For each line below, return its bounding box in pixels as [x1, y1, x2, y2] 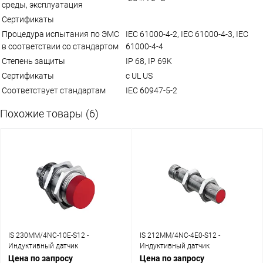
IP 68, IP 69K [126, 56, 172, 66]
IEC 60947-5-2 [126, 85, 177, 95]
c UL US [126, 70, 153, 80]
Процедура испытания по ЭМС [2, 29, 119, 39]
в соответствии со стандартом [2, 41, 119, 51]
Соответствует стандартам [2, 85, 106, 95]
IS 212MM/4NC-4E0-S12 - [139, 231, 220, 240]
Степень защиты [2, 56, 65, 66]
